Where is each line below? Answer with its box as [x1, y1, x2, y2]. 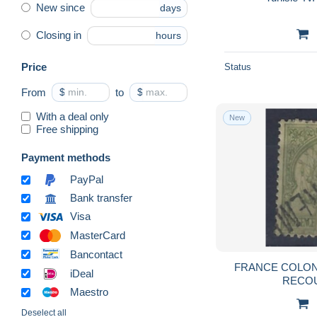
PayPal [70, 173, 103, 186]
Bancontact [70, 248, 122, 260]
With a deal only [36, 110, 109, 122]
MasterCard [70, 229, 125, 241]
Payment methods [21, 151, 110, 163]
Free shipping [36, 122, 98, 135]
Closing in [36, 29, 81, 42]
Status [224, 61, 251, 72]
